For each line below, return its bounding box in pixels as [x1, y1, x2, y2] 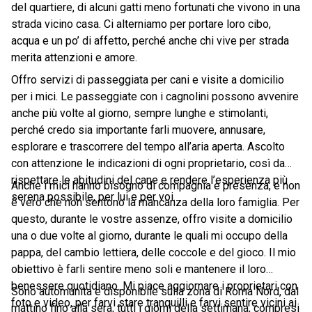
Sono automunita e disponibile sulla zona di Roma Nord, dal [11, 285, 299, 298]
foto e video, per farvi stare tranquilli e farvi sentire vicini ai [11, 296, 297, 309]
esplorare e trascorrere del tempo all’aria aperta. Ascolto [11, 140, 285, 153]
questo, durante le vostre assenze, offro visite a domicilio [11, 212, 292, 226]
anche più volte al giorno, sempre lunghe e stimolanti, [11, 107, 268, 120]
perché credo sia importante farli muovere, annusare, [11, 123, 265, 136]
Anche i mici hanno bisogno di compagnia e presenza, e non [11, 179, 300, 192]
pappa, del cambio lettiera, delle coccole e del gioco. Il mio [11, 246, 296, 259]
